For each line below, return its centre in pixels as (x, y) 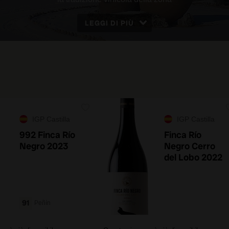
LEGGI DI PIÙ (109, 23)
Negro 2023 (44, 146)
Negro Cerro (190, 146)
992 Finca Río (47, 135)
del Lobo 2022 (193, 157)
